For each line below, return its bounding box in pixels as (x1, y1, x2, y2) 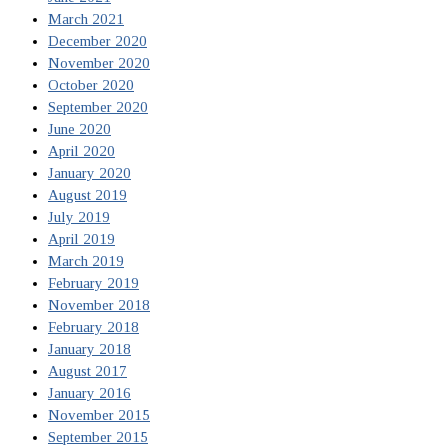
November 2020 (48, 55, 150, 72)
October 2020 (48, 77, 134, 94)
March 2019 (48, 253, 124, 270)
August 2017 (48, 363, 127, 380)
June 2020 (48, 121, 111, 138)
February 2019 (48, 275, 139, 292)
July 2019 (48, 209, 110, 226)
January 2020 (48, 165, 131, 182)
